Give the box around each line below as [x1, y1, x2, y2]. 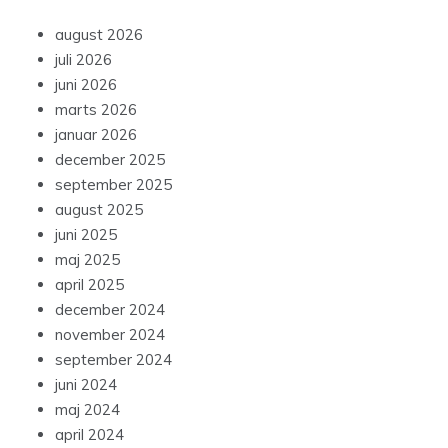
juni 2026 [55, 74, 117, 94]
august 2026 [55, 24, 143, 44]
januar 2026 [55, 124, 137, 144]
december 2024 [55, 299, 165, 319]
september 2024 [55, 349, 172, 369]
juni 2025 [55, 224, 117, 244]
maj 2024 [55, 399, 120, 419]
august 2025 [55, 199, 143, 219]
